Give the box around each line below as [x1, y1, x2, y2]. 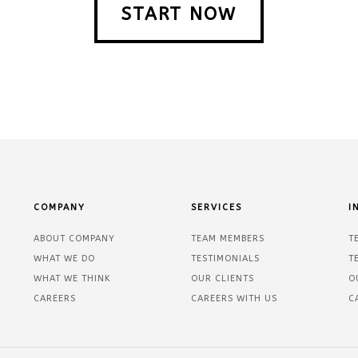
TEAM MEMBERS [190, 233, 265, 244]
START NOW [121, 3, 237, 25]
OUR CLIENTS [190, 272, 254, 284]
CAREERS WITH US [190, 292, 277, 304]
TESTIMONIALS [190, 253, 260, 264]
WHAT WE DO [33, 253, 95, 264]
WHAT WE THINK [33, 272, 111, 284]
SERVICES [190, 201, 242, 213]
